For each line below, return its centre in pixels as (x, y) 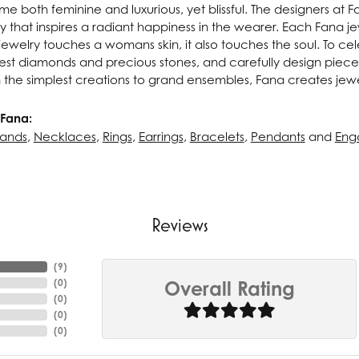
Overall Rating (229, 289)
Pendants (278, 136)
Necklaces (65, 136)
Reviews (179, 225)
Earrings (161, 136)
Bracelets (217, 136)
